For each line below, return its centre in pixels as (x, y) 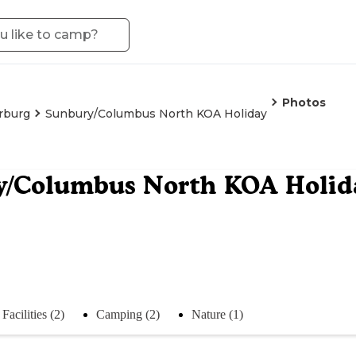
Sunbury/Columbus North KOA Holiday (156, 114)
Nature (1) (217, 314)
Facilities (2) (33, 314)
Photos (304, 103)
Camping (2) (128, 314)
